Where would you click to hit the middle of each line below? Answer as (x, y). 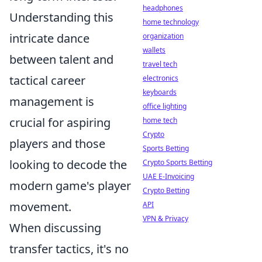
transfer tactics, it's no (69, 249)
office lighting (165, 106)
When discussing (55, 228)
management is (52, 101)
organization (163, 36)
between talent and (61, 59)
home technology (171, 22)
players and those (57, 144)
